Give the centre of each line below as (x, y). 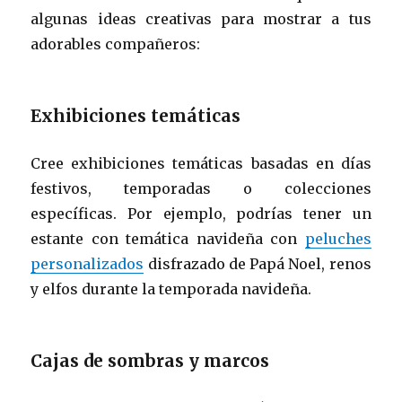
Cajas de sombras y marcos (150, 360)
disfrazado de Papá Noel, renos (258, 263)
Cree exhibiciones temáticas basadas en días (201, 163)
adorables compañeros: (116, 44)
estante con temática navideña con (168, 238)
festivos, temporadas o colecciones (201, 188)
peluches (338, 238)
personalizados (87, 263)
